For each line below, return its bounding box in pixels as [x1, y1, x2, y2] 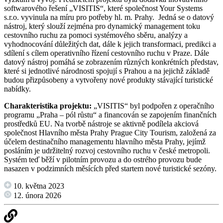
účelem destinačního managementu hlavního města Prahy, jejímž [4, 137, 206, 146]
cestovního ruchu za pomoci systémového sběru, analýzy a [4, 31, 188, 40]
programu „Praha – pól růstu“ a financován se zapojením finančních [4, 111, 217, 119]
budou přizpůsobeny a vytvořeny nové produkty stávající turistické [4, 76, 213, 85]
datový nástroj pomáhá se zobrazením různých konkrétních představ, [4, 58, 219, 67]
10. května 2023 [11, 182, 64, 191]
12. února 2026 [11, 191, 61, 200]
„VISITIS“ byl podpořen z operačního [94, 102, 214, 111]
